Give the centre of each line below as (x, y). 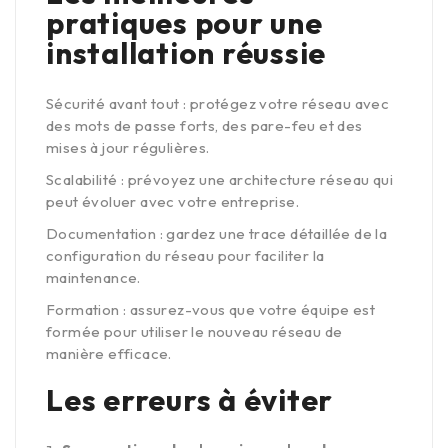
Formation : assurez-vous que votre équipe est (210, 310)
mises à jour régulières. (128, 148)
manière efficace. (109, 354)
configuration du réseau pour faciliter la (185, 256)
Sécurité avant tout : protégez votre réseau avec (218, 104)
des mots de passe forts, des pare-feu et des (204, 126)
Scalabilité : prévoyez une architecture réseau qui (219, 180)
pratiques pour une (184, 23)
